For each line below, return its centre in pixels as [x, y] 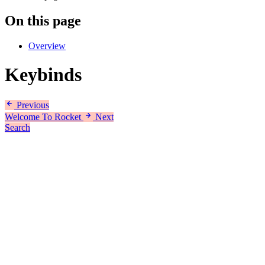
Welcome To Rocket [43, 117]
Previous [33, 105]
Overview [47, 46]
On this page [43, 20]
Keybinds [43, 75]
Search [17, 127]
